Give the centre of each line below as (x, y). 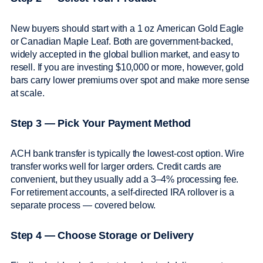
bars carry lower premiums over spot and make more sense (130, 80)
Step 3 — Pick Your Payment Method (101, 124)
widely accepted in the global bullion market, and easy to (125, 55)
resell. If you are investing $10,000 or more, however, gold (127, 68)
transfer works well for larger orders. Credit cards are (116, 167)
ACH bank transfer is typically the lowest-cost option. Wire (127, 154)
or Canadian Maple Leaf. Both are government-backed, (122, 42)
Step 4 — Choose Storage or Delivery (102, 236)
